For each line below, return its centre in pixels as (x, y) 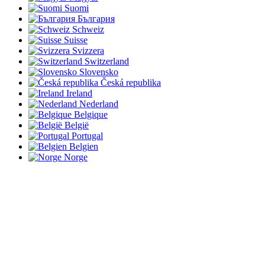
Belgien (84, 146)
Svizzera (88, 50)
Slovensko (99, 72)
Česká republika (131, 82)
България (96, 18)
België (77, 125)
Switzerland (107, 61)
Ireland (79, 93)
